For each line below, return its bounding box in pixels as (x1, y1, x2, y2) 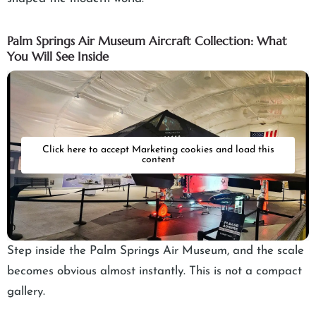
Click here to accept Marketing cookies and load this (42, 145, 274, 156)
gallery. (7, 285, 49, 298)
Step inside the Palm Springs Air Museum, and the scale (7, 244, 304, 257)
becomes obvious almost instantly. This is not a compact (7, 265, 302, 277)
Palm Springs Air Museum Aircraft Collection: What (7, 33, 287, 49)
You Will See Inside (7, 49, 109, 65)
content (141, 154, 175, 166)
